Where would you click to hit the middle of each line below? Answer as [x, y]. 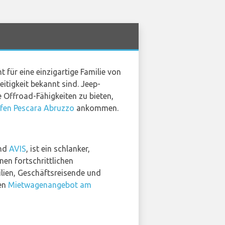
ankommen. [96, 108]
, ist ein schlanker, [58, 149]
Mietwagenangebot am [50, 185]
